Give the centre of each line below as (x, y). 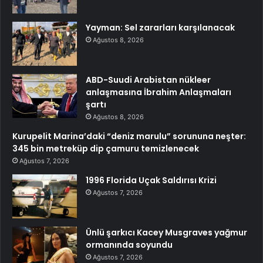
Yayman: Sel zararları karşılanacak (160, 28)
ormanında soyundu (129, 245)
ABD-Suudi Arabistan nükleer (148, 80)
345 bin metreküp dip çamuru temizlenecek (106, 149)
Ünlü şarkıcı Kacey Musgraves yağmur (166, 233)
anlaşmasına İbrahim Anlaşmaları (159, 92)
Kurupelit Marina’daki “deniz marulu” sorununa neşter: (129, 136)
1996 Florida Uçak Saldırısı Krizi (151, 181)
